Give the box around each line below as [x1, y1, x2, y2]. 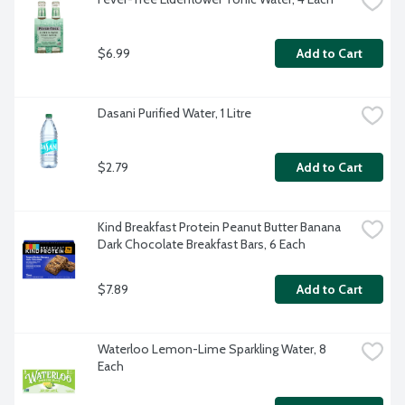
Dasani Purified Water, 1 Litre [98, 105, 251, 122]
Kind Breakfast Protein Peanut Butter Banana [98, 219, 341, 236]
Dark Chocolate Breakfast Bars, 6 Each [98, 236, 306, 253]
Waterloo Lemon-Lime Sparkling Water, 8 [98, 341, 326, 358]
